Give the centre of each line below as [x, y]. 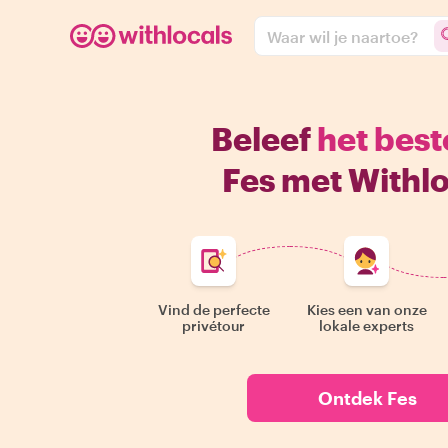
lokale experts [367, 325]
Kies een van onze [366, 309]
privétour [214, 325]
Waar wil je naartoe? [342, 36]
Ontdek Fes [367, 398]
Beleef [263, 138]
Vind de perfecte [213, 309]
